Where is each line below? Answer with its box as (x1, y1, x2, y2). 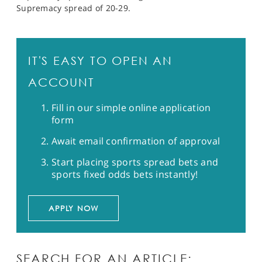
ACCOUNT (28, 75, 95, 89)
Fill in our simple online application (51, 101, 211, 114)
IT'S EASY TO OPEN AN (28, 54, 173, 67)
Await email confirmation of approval (51, 135, 220, 147)
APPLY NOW (48, 204, 99, 213)
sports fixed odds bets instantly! (51, 168, 198, 181)
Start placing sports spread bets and (51, 156, 219, 168)
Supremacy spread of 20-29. (16, 2, 131, 13)
